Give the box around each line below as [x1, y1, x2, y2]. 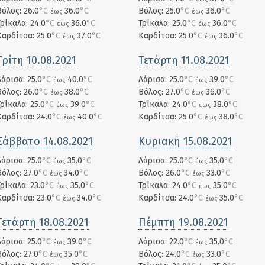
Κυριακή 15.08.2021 [138, 135, 232, 148]
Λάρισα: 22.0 [138, 237, 184, 247]
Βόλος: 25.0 [138, 6, 180, 16]
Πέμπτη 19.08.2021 [138, 216, 228, 229]
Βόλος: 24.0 [138, 249, 181, 259]
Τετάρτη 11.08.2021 [138, 54, 230, 67]
